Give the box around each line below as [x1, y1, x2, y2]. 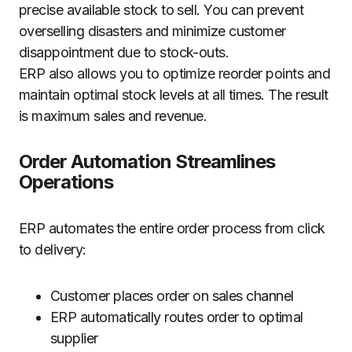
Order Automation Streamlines [19, 150, 276, 173]
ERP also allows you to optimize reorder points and [19, 65, 330, 82]
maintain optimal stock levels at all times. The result [19, 86, 328, 103]
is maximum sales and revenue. [19, 108, 207, 124]
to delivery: [19, 241, 86, 258]
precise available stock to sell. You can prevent [19, 2, 304, 18]
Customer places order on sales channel [50, 288, 294, 304]
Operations [19, 170, 114, 193]
